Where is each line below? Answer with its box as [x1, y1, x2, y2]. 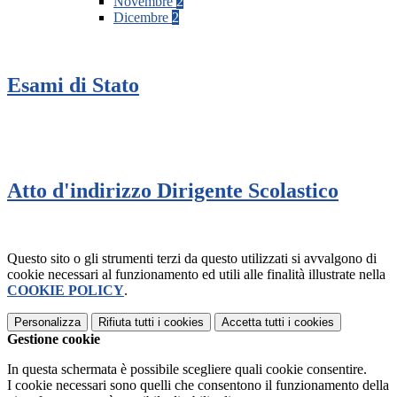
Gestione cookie [7, 331, 100, 346]
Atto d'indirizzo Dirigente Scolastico [7, 178, 339, 202]
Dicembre [113, 10, 172, 26]
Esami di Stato [7, 74, 139, 97]
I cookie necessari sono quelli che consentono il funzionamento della [7, 377, 389, 393]
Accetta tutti [222, 315, 284, 329]
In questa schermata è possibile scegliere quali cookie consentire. [7, 361, 367, 377]
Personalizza [14, 315, 81, 329]
